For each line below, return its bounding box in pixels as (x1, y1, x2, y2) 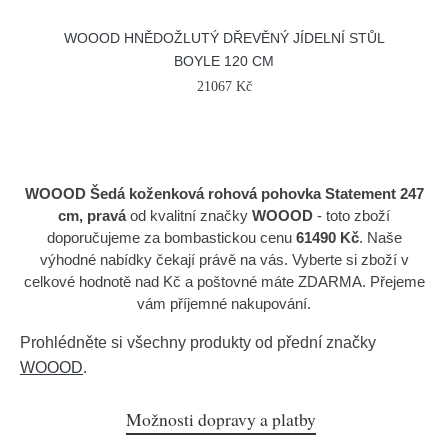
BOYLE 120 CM (174, 53, 274, 69)
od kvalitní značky (126, 207, 248, 224)
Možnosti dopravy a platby (126, 407, 316, 431)
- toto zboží (313, 207, 390, 224)
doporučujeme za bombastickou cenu (46, 229, 296, 246)
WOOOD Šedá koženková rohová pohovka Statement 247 (24, 185, 424, 202)
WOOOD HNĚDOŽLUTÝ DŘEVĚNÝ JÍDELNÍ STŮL (63, 30, 385, 46)
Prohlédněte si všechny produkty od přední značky (20, 334, 376, 351)
